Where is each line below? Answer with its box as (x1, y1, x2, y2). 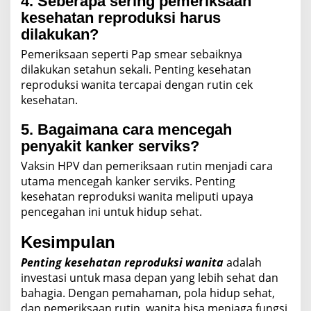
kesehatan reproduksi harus (21, 8, 221, 26)
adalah (224, 254, 262, 270)
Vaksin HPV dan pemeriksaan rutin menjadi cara (21, 158, 273, 174)
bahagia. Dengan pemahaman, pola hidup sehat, (21, 285, 275, 301)
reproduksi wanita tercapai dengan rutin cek (21, 76, 253, 92)
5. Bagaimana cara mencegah (21, 120, 232, 138)
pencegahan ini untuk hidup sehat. (21, 203, 202, 219)
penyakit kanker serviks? (21, 137, 199, 155)
